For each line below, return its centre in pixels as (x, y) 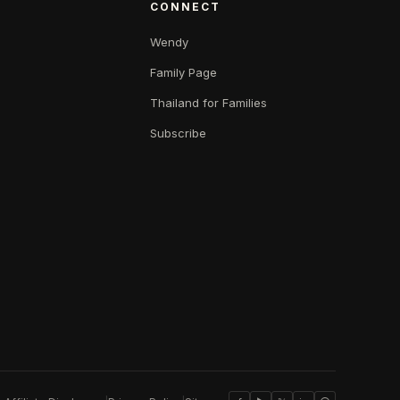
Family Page (183, 73)
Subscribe (178, 133)
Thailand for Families (208, 103)
